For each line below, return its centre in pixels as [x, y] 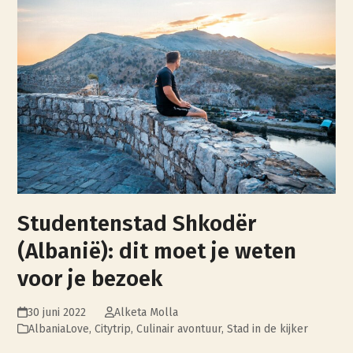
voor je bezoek [90, 279]
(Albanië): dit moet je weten [157, 251]
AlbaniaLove [59, 329]
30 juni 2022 [56, 313]
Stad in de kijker [268, 329]
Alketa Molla [146, 313]
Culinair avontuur [179, 329]
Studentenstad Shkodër [137, 224]
